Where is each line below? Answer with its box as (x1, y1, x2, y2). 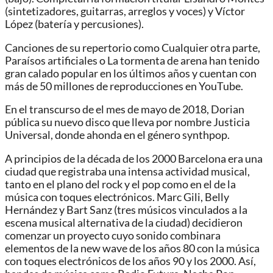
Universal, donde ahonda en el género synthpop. (5, 129, 230, 142)
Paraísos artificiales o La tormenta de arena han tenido (5, 54, 260, 67)
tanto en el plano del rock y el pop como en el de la (5, 178, 236, 191)
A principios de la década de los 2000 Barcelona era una (5, 152, 263, 165)
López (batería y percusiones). (5, 18, 144, 31)
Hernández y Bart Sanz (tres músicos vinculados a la (5, 204, 247, 216)
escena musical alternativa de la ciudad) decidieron (5, 216, 243, 229)
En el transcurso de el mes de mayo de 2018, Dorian (5, 103, 244, 116)
